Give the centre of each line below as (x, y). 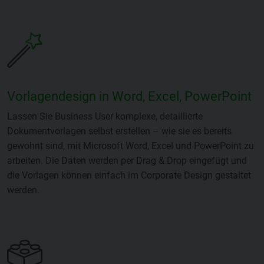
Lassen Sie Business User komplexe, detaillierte (105, 117)
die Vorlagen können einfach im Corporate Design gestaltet (129, 176)
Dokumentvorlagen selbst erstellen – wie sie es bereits (119, 131)
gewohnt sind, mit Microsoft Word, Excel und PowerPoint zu (131, 146)
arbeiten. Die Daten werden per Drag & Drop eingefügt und (127, 161)
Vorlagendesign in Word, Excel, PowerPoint (129, 97)
